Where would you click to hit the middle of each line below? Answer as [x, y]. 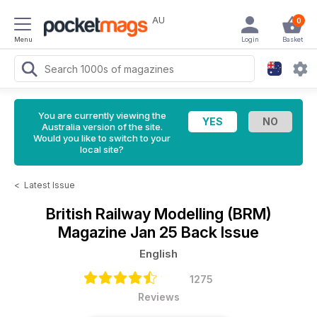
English [158, 254]
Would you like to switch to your [102, 138]
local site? [102, 149]
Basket [292, 39]
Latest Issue [50, 185]
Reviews [158, 297]
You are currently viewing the [102, 115]
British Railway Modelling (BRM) [158, 214]
